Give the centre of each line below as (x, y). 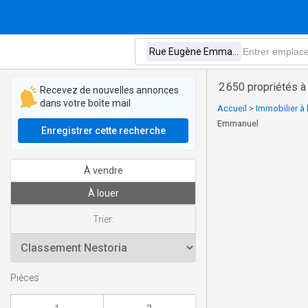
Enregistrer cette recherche (103, 131)
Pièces (25, 278)
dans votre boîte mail (85, 103)
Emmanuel (238, 123)
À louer (103, 193)
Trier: (103, 219)
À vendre (103, 170)
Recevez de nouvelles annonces (109, 90)
